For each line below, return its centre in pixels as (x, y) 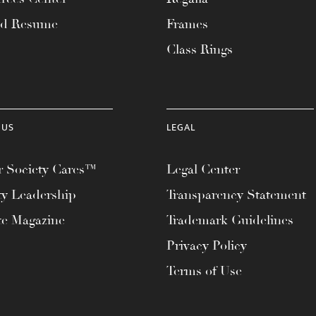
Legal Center (203, 169)
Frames (187, 24)
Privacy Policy (207, 245)
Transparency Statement (236, 195)
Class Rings (200, 49)
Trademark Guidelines (230, 220)
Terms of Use (204, 271)
